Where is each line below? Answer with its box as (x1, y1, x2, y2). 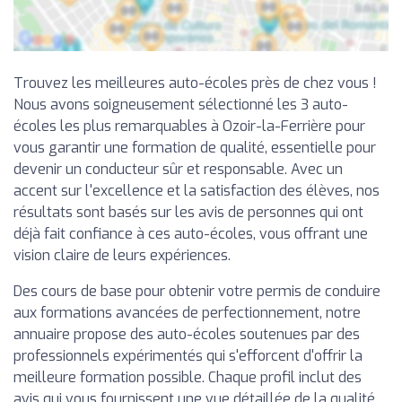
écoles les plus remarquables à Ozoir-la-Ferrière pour (13, 116, 365, 135)
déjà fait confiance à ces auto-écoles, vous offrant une (13, 223, 368, 243)
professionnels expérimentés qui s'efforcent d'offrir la (13, 345, 363, 365)
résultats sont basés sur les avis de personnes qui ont (13, 202, 363, 222)
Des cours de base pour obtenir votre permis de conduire (13, 281, 380, 301)
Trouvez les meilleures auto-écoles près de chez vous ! (13, 73, 377, 92)
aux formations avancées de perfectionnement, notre (13, 302, 361, 322)
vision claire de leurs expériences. (13, 245, 231, 265)
